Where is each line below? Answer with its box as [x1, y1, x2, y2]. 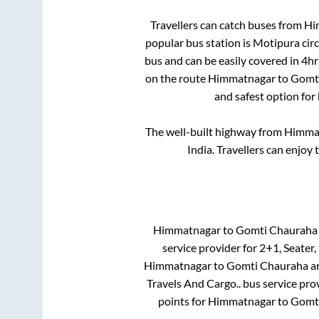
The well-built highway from [145, 125, 284, 139]
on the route [145, 71, 208, 85]
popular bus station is [145, 36, 253, 50]
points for [157, 293, 208, 308]
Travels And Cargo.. [147, 276, 241, 290]
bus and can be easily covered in [144, 53, 301, 68]
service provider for [162, 240, 259, 254]
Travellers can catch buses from [150, 18, 304, 32]
